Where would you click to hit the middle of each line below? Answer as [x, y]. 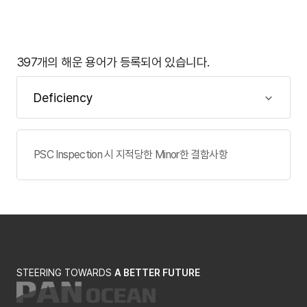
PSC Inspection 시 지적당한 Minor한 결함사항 [131, 155]
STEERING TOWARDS [65, 273]
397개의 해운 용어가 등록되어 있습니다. [113, 62]
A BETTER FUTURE [157, 273]
